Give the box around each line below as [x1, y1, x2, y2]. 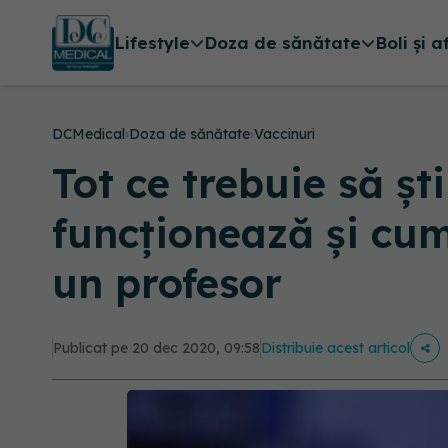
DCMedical [52, 125, 125, 143]
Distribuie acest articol [261, 339, 410, 357]
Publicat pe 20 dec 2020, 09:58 [53, 339, 260, 357]
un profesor [52, 258, 282, 308]
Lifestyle [113, 32, 190, 54]
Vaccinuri [254, 125, 315, 143]
